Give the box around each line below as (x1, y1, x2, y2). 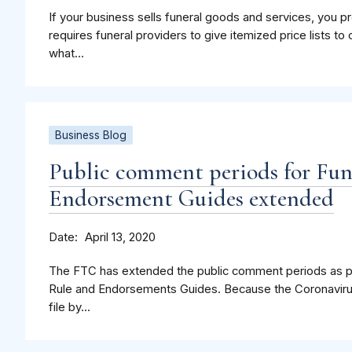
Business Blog (55, 129, 126, 142)
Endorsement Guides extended (49, 184, 334, 214)
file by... (49, 300, 90, 315)
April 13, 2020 (85, 230, 156, 245)
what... (49, 46, 84, 61)
